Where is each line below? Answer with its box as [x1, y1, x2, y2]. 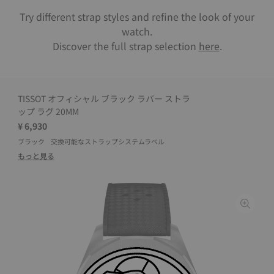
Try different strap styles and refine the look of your [20, 9, 254, 24]
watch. [122, 24, 152, 39]
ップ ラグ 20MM [18, 105, 79, 117]
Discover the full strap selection [52, 39, 199, 53]
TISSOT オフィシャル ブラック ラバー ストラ [18, 92, 190, 105]
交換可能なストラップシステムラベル [51, 136, 165, 146]
